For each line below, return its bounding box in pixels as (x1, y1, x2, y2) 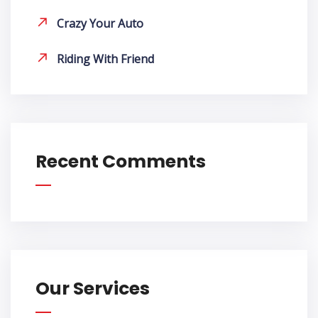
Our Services (35, 276, 150, 302)
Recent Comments (35, 149, 206, 175)
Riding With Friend (57, 51, 154, 67)
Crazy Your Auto (57, 16, 143, 32)
